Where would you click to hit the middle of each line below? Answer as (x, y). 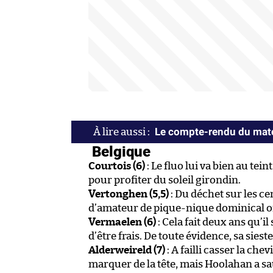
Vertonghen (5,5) (129, 194)
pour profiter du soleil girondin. (165, 180)
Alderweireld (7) (127, 250)
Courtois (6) (117, 166)
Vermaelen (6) (122, 222)
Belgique (119, 151)
